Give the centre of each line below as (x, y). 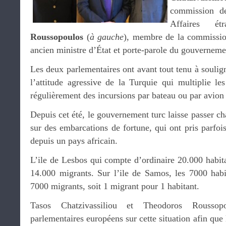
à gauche (107, 37)
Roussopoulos (57, 37)
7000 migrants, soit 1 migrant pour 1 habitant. (115, 186)
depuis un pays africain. (74, 141)
